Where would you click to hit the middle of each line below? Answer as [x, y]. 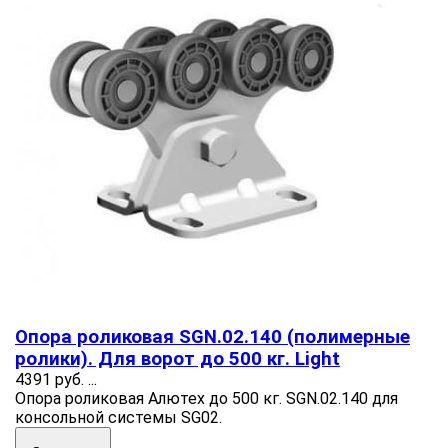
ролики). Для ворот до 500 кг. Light [177, 358]
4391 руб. [49, 379]
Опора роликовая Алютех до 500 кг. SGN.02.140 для [206, 398]
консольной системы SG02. [118, 417]
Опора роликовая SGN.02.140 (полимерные [212, 336]
